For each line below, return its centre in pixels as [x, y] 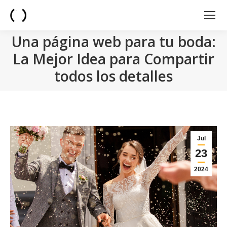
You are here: [135, 97]
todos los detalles [113, 76]
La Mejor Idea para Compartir [113, 59]
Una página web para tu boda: [113, 42]
